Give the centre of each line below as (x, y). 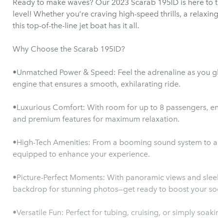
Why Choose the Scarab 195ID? (69, 49)
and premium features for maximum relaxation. (96, 119)
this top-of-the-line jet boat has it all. (76, 26)
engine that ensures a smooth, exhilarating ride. (97, 84)
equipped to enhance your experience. (81, 154)
